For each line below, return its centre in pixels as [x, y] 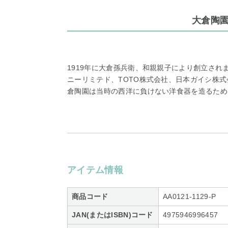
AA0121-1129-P [190, 196]
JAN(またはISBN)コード [112, 215]
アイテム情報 [95, 170]
